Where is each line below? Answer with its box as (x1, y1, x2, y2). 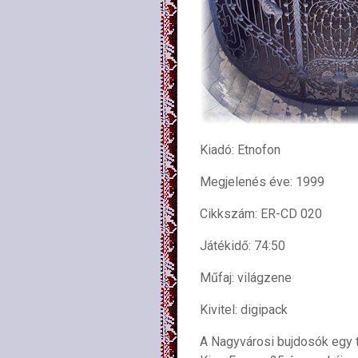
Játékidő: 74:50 (200, 238, 285, 253)
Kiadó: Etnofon (200, 142, 280, 157)
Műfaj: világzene (200, 270, 292, 285)
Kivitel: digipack (200, 302, 288, 317)
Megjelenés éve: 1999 (200, 174, 324, 189)
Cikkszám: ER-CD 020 (200, 206, 322, 221)
